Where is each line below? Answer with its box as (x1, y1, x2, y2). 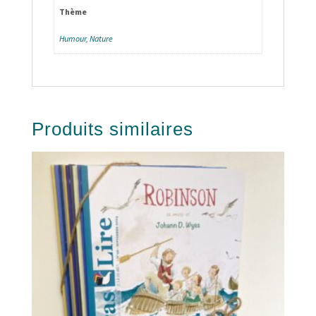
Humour (59, 33, 86, 44)
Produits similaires (31, 119, 193, 140)
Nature (89, 33, 113, 44)
